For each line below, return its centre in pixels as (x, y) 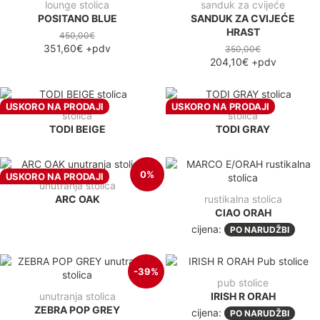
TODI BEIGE (77, 129)
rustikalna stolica (243, 199)
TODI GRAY (243, 129)
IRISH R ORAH (243, 296)
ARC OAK (77, 199)
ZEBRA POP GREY (77, 309)
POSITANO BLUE (77, 18)
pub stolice (243, 282)
